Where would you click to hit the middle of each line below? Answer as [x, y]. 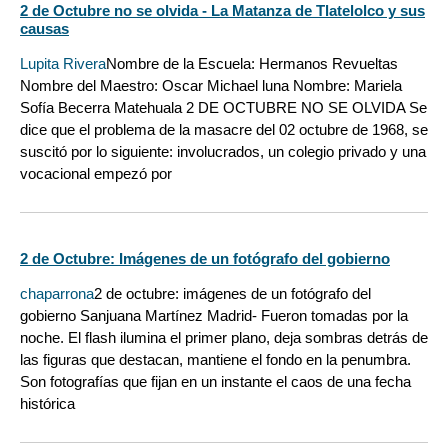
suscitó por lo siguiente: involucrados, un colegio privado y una [223, 151]
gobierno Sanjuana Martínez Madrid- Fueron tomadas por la [214, 316]
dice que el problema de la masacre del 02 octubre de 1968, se [224, 129]
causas [44, 28]
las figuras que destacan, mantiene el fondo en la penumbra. [215, 360]
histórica [47, 404]
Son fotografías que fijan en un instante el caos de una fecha [215, 382]
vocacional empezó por [96, 173]
